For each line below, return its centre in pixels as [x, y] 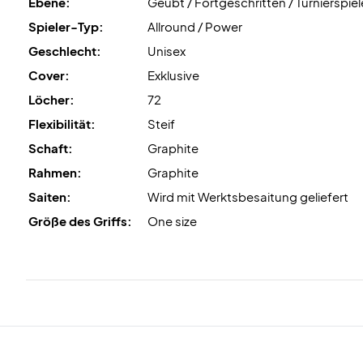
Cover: [49, 75]
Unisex [167, 50]
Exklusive [173, 75]
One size [172, 220]
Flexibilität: [62, 123]
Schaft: [51, 147]
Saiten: [50, 196]
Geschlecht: [65, 50]
